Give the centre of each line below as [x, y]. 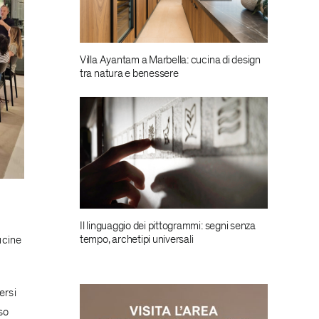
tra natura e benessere [129, 74]
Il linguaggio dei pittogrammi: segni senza [167, 225]
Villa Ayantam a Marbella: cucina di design [170, 60]
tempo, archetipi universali [136, 239]
